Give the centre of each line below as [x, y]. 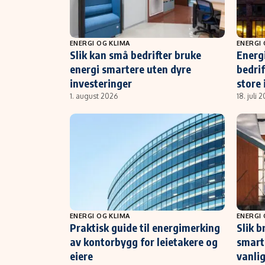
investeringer [101, 83]
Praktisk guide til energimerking [145, 227]
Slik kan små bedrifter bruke [135, 54]
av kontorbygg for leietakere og [144, 241]
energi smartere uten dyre [130, 69]
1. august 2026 [94, 96]
